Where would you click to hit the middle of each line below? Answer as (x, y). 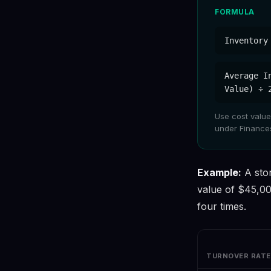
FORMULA (235, 12)
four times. (222, 207)
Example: (219, 173)
